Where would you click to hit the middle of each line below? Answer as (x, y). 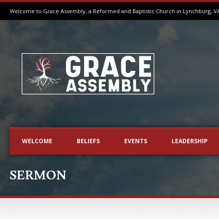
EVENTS (136, 141)
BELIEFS (88, 141)
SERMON (38, 176)
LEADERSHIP (190, 141)
